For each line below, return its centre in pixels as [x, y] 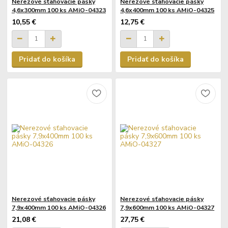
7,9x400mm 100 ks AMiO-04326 [59, 207]
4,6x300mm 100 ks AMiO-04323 [59, 10]
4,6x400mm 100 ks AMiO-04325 [167, 10]
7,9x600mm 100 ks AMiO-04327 [167, 207]
